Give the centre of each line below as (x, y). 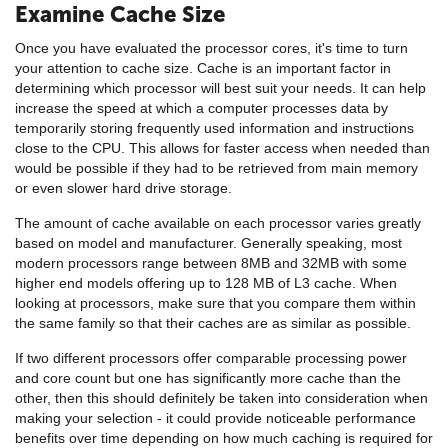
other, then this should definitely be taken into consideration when (221, 397)
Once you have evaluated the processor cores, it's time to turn (211, 47)
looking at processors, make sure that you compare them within (215, 302)
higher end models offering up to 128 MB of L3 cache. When (206, 282)
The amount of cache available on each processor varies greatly (218, 222)
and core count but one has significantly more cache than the (208, 377)
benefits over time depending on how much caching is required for (224, 437)
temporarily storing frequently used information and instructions (214, 127)
